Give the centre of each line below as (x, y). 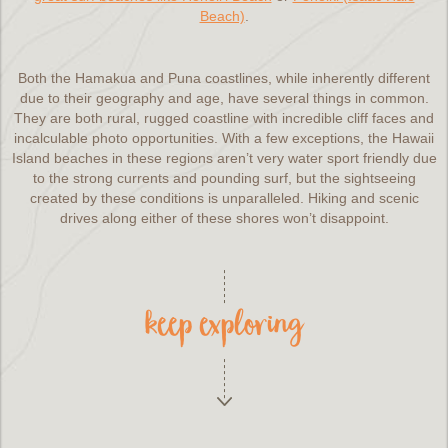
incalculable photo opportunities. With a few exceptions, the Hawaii (224, 138)
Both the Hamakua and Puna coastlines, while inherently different (224, 78)
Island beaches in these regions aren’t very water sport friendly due (224, 158)
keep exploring (224, 328)
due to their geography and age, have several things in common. (224, 98)
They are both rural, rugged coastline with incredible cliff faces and (224, 118)
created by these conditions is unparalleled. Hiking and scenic (224, 198)
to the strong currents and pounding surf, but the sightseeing (224, 178)
